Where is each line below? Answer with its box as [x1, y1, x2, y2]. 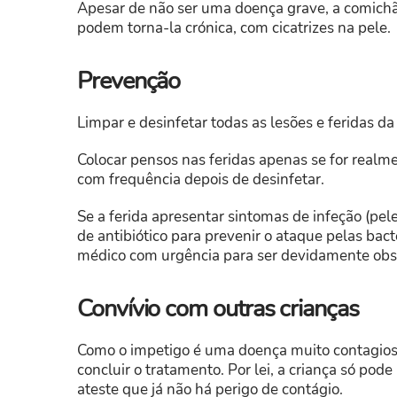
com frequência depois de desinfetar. [77, 169, 324, 191]
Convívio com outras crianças [77, 292, 359, 326]
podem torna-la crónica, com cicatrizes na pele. [77, 18, 391, 39]
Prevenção [77, 65, 181, 98]
